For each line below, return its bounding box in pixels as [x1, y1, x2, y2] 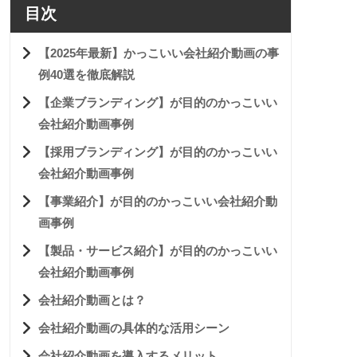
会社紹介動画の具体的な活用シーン [38, 320, 229, 335]
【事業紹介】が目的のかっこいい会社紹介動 [38, 194, 277, 208]
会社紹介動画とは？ [38, 292, 146, 307]
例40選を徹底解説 [38, 67, 135, 81]
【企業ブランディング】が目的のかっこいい [38, 95, 277, 109]
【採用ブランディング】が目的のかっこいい [38, 144, 277, 159]
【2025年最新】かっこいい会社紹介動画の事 [38, 45, 279, 60]
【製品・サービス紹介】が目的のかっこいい [38, 243, 277, 257]
